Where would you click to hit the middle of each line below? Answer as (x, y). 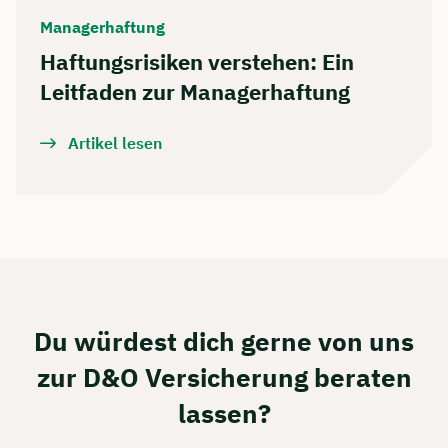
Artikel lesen (115, 142)
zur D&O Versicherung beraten (224, 376)
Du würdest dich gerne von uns (224, 340)
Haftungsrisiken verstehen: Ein (197, 61)
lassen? (224, 412)
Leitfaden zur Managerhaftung (195, 91)
